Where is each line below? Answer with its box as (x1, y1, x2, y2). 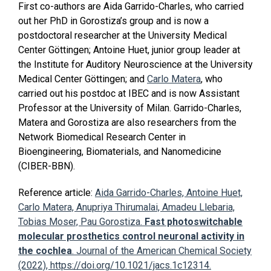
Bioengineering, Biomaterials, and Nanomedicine (18, 145, 221, 157)
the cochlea (18, 244, 72, 256)
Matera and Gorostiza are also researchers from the (18, 116, 237, 128)
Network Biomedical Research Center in (18, 131, 186, 143)
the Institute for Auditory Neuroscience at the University (18, 58, 253, 70)
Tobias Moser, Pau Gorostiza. (18, 215, 145, 227)
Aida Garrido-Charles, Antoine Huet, (95, 186, 243, 198)
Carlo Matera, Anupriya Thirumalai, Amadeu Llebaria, (18, 201, 235, 213)
